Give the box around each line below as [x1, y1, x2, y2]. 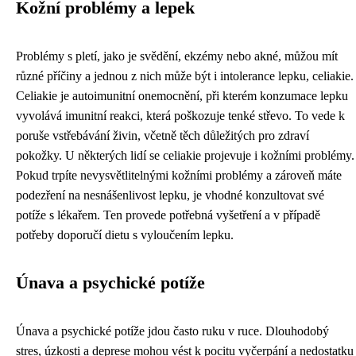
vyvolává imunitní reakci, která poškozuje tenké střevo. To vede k [16, 108, 345, 122]
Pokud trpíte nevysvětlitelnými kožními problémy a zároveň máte [16, 168, 342, 182]
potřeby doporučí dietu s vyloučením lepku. [16, 227, 234, 242]
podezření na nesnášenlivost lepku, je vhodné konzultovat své [16, 188, 324, 202]
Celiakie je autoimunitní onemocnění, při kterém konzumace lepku [16, 88, 348, 103]
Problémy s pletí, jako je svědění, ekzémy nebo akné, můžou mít [16, 48, 338, 63]
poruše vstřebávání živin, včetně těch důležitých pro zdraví [16, 128, 309, 142]
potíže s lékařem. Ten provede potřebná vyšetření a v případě [16, 207, 320, 222]
